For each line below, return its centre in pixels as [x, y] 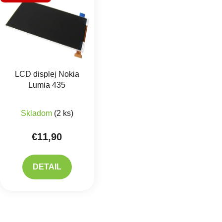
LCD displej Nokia [47, 74]
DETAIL [47, 167]
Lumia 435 [47, 85]
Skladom [37, 113]
